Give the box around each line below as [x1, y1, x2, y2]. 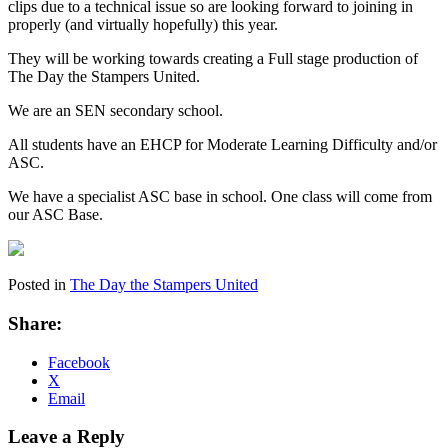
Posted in [8, 276, 70, 294]
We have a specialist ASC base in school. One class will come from [8, 188, 432, 206]
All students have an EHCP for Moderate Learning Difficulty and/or [8, 136, 437, 154]
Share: [8, 312, 62, 334]
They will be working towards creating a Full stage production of [8, 50, 418, 68]
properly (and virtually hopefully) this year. [8, 16, 278, 34]
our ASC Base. [8, 206, 103, 224]
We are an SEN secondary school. [8, 102, 223, 120]
